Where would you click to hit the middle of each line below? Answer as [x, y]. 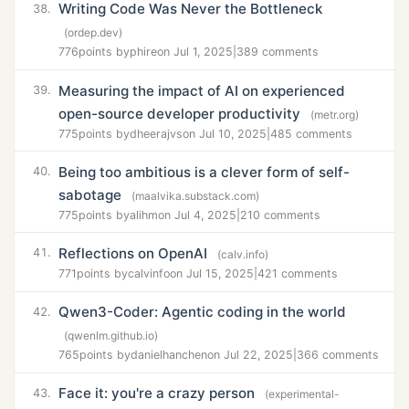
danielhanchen [169, 355]
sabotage [90, 194]
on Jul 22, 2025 [250, 355]
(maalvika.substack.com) [196, 195]
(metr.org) [335, 114]
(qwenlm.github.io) [111, 336]
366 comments [338, 355]
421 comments [298, 274]
